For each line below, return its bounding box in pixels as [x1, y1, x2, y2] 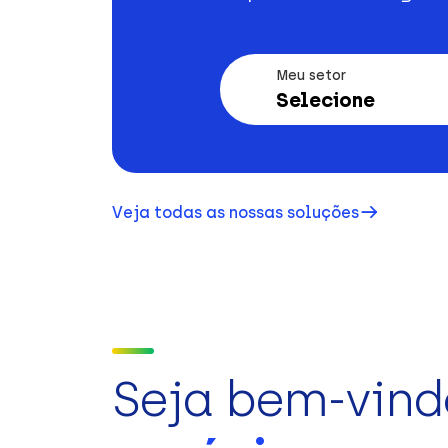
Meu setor [275, 67, 346, 84]
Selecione [275, 88, 375, 112]
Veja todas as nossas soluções [112, 202, 359, 222]
